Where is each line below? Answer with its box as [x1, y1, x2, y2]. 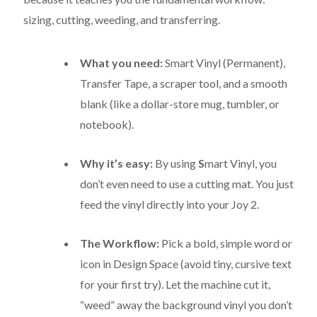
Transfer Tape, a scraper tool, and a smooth [80, 76, 287, 91]
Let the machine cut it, [163, 277, 270, 292]
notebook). [80, 117, 134, 132]
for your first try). [80, 277, 163, 292]
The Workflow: [80, 236, 159, 250]
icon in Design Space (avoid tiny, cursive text [80, 257, 292, 271]
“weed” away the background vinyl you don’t [80, 298, 292, 312]
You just [253, 177, 294, 191]
